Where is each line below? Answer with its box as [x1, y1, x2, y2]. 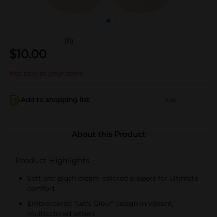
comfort [27, 184, 55, 193]
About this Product [71, 129, 146, 139]
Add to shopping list [21, 95, 90, 104]
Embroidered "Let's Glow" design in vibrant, [27, 199, 173, 208]
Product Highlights [15, 155, 90, 165]
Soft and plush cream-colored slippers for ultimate [27, 173, 199, 183]
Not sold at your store [9, 68, 83, 77]
